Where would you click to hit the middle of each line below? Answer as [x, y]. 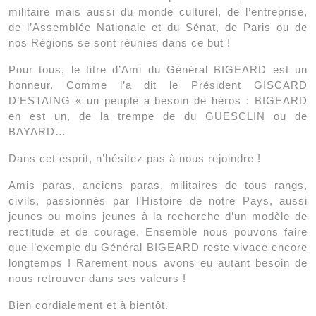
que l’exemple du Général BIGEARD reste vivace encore [158, 247]
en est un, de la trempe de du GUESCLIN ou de [158, 116]
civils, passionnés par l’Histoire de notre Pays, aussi [158, 200]
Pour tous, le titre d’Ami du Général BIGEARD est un [158, 69]
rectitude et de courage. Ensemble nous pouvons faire [158, 231]
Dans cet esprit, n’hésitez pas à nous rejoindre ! [135, 158]
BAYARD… [37, 131]
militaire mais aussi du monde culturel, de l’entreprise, [158, 11]
